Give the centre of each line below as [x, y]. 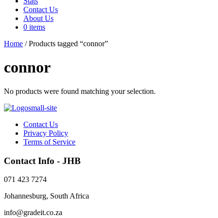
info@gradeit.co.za [33, 213]
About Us [38, 18]
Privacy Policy [46, 133]
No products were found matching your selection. [80, 91]
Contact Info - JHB [42, 161]
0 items [34, 27]
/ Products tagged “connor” [65, 44]
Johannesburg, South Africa [46, 196]
